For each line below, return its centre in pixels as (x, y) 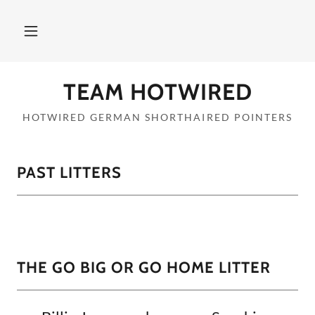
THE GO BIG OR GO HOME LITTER (144, 268)
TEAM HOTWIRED (157, 92)
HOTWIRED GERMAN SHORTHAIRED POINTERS (157, 117)
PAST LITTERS (69, 173)
